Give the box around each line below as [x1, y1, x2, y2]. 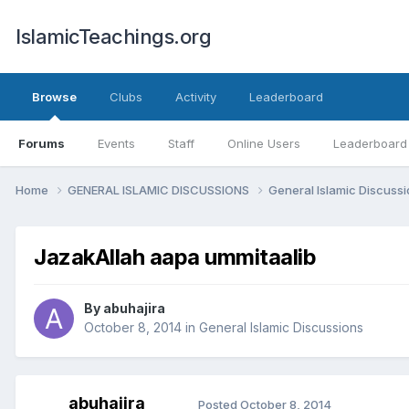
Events [98, 136, 135, 151]
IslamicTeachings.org [16, 25, 211, 48]
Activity [175, 89, 216, 104]
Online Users [227, 136, 300, 151]
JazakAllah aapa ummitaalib [34, 243, 317, 270]
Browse [32, 89, 77, 104]
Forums [18, 136, 65, 151]
